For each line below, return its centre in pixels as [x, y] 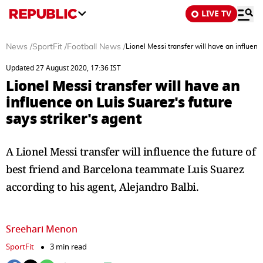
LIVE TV [216, 14]
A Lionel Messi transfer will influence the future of [131, 151]
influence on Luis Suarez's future [119, 102]
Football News [94, 47]
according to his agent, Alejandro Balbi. [102, 187]
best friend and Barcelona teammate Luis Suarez [125, 169]
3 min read [68, 247]
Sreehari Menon [42, 230]
